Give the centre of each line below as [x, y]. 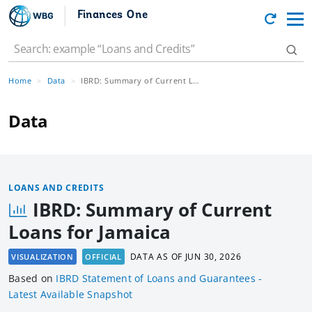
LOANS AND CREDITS [56, 188]
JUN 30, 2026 [213, 257]
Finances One [112, 15]
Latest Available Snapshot [71, 295]
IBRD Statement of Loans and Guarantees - [159, 279]
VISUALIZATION [42, 257]
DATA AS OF [157, 257]
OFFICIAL [103, 257]
